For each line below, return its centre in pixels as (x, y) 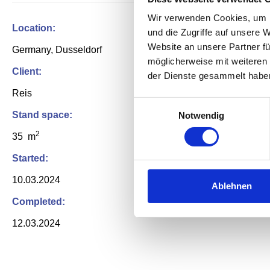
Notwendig (201, 116)
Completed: (39, 202)
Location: (34, 28)
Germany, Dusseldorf (57, 50)
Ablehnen (232, 186)
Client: (27, 72)
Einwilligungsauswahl (175, 104)
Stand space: (42, 115)
